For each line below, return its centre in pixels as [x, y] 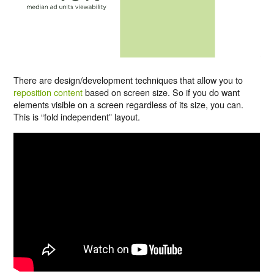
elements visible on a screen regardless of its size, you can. [129, 105]
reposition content [48, 92]
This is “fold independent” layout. [77, 117]
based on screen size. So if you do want [161, 92]
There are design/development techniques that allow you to [128, 80]
